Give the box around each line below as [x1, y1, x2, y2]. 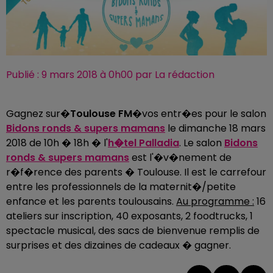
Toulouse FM [70, 107, 132, 121]
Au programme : [176, 194, 254, 209]
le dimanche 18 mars [165, 121, 266, 136]
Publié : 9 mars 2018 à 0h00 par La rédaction [6, 68, 214, 82]
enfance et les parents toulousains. [6, 194, 176, 209]
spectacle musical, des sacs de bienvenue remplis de [6, 224, 260, 238]
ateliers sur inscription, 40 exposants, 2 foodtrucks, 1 [6, 209, 253, 224]
